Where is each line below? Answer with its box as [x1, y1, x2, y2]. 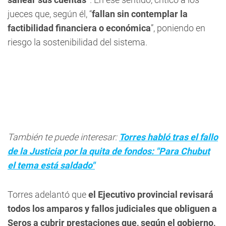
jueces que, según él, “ [8, 9, 92, 19]
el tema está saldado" [8, 160, 95, 171]
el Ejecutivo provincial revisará [88, 189, 213, 200]
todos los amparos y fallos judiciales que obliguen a [8, 203, 217, 214]
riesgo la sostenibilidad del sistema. [8, 37, 147, 47]
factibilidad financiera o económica [8, 23, 151, 33]
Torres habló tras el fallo [119, 132, 218, 142]
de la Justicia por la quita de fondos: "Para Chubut [8, 146, 210, 156]
